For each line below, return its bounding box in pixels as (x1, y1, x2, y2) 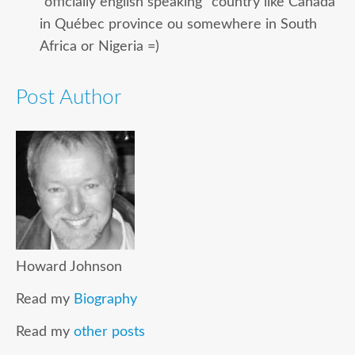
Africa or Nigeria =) (40, 40, 159, 54)
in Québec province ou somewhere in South (40, 17, 317, 32)
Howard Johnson (16, 259, 122, 273)
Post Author (16, 86, 121, 108)
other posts (74, 324, 145, 338)
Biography (74, 292, 137, 306)
